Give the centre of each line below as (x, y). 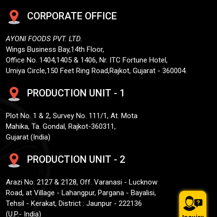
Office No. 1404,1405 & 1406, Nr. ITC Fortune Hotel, (87, 60)
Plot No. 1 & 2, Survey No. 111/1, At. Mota (72, 116)
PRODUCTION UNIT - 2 (75, 160)
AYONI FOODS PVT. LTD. (44, 39)
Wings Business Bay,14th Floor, (55, 50)
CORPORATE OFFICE (70, 16)
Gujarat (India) (28, 137)
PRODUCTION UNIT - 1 (75, 93)
